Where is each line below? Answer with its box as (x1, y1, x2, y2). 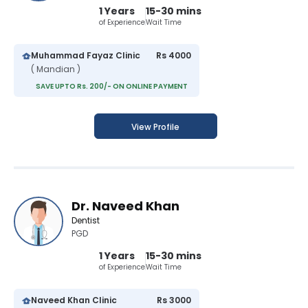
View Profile (131, 121, 179, 133)
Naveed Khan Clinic (31, 294, 117, 307)
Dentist (71, 214, 100, 227)
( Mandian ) (31, 63, 80, 76)
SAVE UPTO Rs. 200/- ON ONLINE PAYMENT (36, 81, 188, 92)
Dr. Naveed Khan (71, 197, 179, 215)
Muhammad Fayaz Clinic (31, 49, 140, 62)
